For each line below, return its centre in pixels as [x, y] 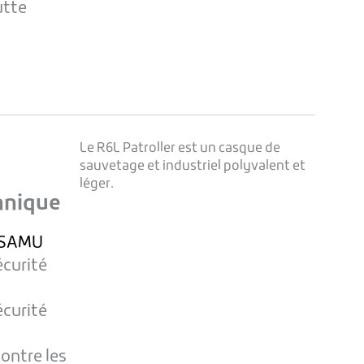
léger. [96, 185]
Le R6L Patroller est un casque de [180, 149]
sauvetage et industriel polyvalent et [192, 167]
